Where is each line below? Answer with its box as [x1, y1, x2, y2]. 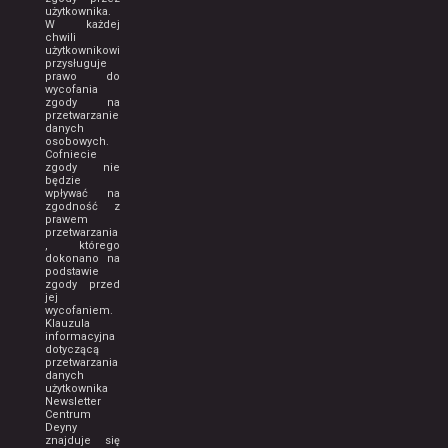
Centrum [45, 407, 91, 421]
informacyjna [45, 329, 115, 343]
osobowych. [45, 134, 109, 148]
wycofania [45, 82, 98, 96]
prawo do [45, 69, 121, 83]
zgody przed [45, 277, 121, 291]
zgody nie [45, 160, 121, 174]
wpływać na [45, 186, 121, 200]
